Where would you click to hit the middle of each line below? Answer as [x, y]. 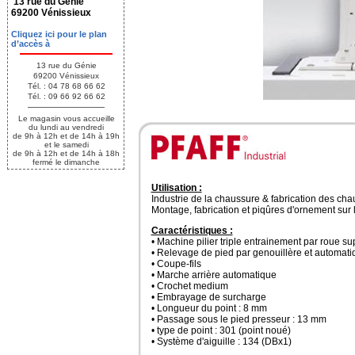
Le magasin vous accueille [66, 118]
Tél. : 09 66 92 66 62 [66, 96]
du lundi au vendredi [66, 127]
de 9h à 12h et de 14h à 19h [66, 136]
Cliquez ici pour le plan [59, 34]
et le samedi [66, 144]
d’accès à [31, 43]
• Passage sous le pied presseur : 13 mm [239, 319]
